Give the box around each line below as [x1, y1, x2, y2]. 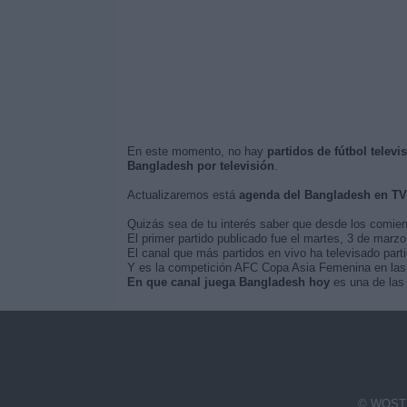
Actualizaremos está [126, 188, 239, 202]
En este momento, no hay [126, 144, 267, 158]
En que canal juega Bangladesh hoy [126, 275, 330, 289]
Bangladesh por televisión [126, 159, 274, 173]
